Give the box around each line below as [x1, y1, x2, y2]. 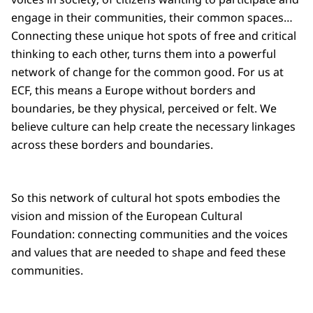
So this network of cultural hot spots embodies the [11, 190, 280, 206]
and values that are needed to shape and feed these [11, 245, 286, 261]
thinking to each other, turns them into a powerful [11, 46, 276, 62]
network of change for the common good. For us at [11, 64, 284, 80]
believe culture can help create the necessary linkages [11, 119, 296, 135]
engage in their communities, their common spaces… [11, 10, 293, 26]
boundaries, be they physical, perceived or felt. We [11, 101, 277, 117]
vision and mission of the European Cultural [11, 208, 242, 224]
